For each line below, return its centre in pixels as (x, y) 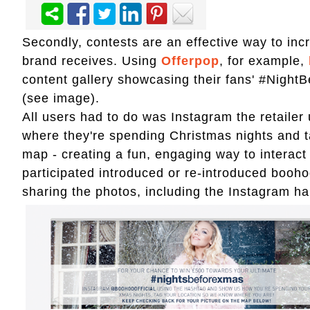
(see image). (61, 98)
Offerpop (190, 61)
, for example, (264, 61)
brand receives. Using (92, 61)
